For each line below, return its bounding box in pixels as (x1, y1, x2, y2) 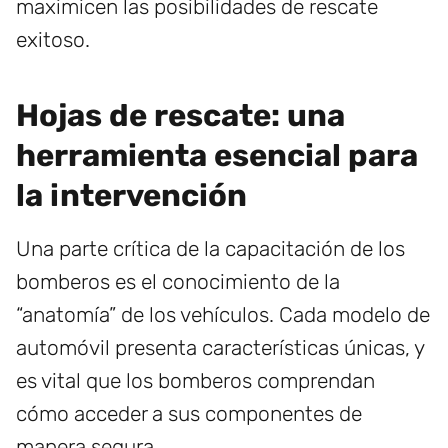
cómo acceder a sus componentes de (16, 401, 362, 427)
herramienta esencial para (16, 137, 418, 175)
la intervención (16, 177, 247, 215)
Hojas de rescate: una (16, 97, 345, 135)
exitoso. (16, 27, 90, 53)
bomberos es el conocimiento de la (16, 269, 340, 295)
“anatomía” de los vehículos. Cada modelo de (16, 302, 430, 328)
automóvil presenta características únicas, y (16, 335, 424, 361)
